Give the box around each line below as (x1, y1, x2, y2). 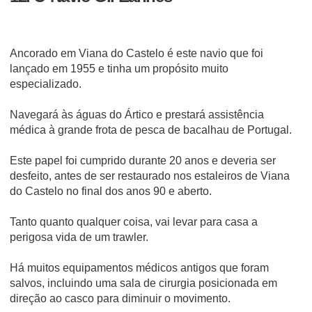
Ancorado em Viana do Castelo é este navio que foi (10, 47, 263, 59)
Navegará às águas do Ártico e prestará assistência (10, 108, 264, 120)
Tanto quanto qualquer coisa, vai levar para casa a (10, 215, 258, 228)
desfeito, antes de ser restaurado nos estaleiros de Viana (10, 169, 290, 182)
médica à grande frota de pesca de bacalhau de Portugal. (10, 123, 292, 136)
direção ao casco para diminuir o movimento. (10, 292, 231, 304)
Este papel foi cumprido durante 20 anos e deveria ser (10, 154, 276, 166)
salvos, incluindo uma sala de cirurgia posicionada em (10, 276, 277, 289)
